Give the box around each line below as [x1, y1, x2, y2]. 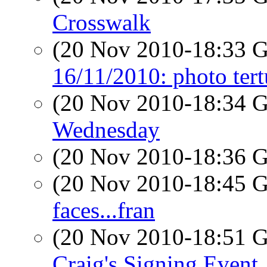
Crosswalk [52, 10, 151, 35]
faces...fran [52, 197, 155, 223]
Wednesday [52, 117, 160, 142]
